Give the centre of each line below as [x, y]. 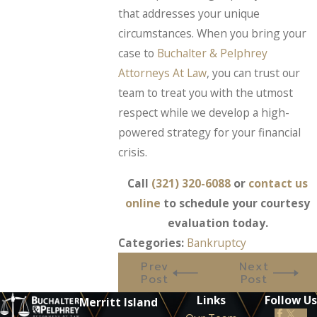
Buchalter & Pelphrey [213, 53]
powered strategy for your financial [210, 133]
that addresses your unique [189, 14]
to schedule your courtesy [236, 203]
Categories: [153, 243]
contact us [278, 184]
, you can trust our [254, 73]
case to [138, 53]
